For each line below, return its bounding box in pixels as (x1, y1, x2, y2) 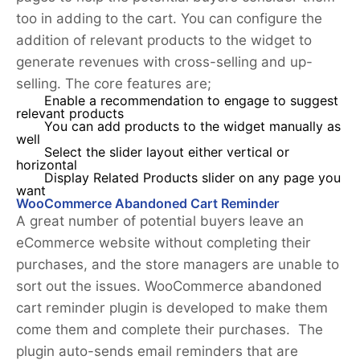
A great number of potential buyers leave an (16, 213, 304, 230)
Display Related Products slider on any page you (44, 170, 341, 186)
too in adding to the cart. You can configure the (16, 10, 322, 27)
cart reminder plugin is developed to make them (16, 300, 328, 317)
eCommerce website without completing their (16, 235, 311, 252)
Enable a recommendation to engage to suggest (44, 93, 338, 109)
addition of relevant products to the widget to (16, 32, 312, 49)
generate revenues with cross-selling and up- (16, 54, 313, 71)
